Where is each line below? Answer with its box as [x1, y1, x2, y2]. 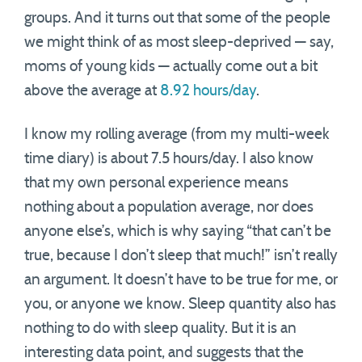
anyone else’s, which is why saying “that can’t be [24, 224, 331, 239]
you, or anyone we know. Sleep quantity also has [24, 297, 336, 312]
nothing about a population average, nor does [24, 200, 314, 215]
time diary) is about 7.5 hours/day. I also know [24, 151, 314, 166]
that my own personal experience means [24, 175, 288, 191]
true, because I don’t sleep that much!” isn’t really [24, 248, 338, 263]
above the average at [24, 83, 160, 99]
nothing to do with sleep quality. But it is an [24, 321, 297, 336]
